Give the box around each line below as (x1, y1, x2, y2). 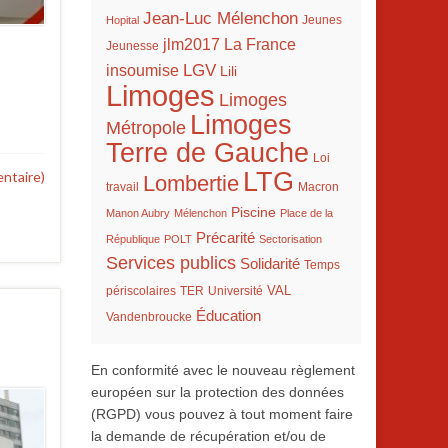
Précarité (196, 230, 255, 246)
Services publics (106, 252, 236, 273)
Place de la (280, 207, 333, 219)
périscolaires (106, 285, 176, 297)
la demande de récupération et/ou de (91, 428, 326, 444)
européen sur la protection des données (91, 384, 344, 400)
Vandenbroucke (106, 311, 192, 323)
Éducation (196, 308, 261, 324)
